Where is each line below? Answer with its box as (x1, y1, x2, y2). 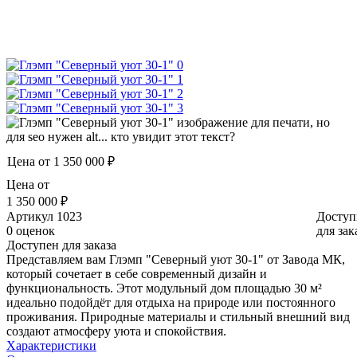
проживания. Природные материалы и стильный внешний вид (6, 309, 350, 324)
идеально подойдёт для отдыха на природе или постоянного (6, 295, 335, 309)
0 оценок (6, 223, 55, 237)
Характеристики (6, 338, 96, 352)
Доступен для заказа (6, 237, 116, 252)
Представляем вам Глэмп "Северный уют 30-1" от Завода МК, (6, 252, 345, 266)
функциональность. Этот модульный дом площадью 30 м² (6, 280, 322, 295)
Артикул (6, 209, 53, 223)
